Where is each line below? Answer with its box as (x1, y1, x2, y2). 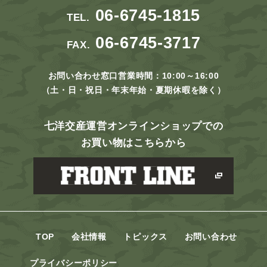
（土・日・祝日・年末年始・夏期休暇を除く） (41, 85, 226, 95)
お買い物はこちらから (80, 136, 187, 148)
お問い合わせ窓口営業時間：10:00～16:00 (48, 70, 219, 80)
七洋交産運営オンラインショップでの (44, 120, 223, 132)
